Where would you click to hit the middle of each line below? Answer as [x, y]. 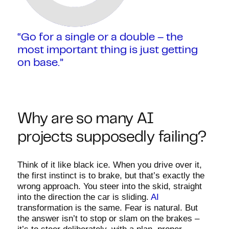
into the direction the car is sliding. [84, 197]
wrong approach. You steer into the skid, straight [109, 186]
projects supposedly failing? [112, 138]
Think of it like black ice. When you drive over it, [109, 165]
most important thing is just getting [107, 50]
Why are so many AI [86, 120]
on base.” [40, 63]
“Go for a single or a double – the [100, 38]
